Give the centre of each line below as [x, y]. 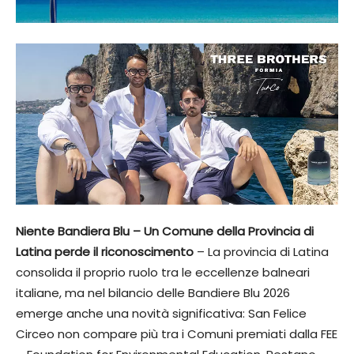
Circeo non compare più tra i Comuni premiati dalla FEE [177, 333]
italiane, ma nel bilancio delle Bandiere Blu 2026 [153, 292]
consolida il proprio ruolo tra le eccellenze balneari [163, 272]
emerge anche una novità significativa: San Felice [161, 313]
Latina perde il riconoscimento [105, 251]
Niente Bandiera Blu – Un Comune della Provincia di [165, 231]
